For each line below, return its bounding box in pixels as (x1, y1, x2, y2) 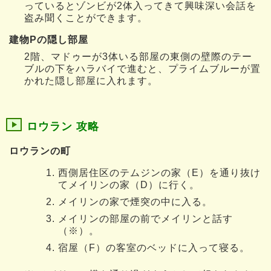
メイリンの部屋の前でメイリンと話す (58, 214, 233, 224)
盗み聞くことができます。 (24, 12, 148, 23)
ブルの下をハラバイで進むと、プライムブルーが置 (24, 63, 261, 74)
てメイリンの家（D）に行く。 (58, 180, 200, 191)
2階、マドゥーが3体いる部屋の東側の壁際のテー (24, 51, 252, 62)
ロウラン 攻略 (27, 120, 99, 132)
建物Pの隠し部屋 (9, 34, 88, 45)
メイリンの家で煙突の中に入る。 (58, 197, 212, 207)
